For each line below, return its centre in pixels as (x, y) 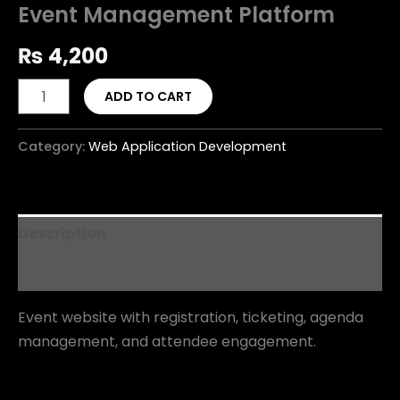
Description (62, 234)
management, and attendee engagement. (167, 342)
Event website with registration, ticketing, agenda (191, 318)
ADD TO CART (149, 97)
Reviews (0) (62, 272)
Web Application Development (187, 147)
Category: (53, 147)
